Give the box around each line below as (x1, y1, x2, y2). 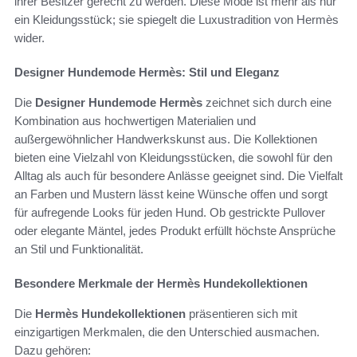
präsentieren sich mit (186, 306, 297, 320)
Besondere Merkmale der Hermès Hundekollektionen (14, 276, 308, 290)
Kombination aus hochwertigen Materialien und (14, 113, 256, 127)
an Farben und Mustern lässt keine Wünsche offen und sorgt (14, 186, 328, 201)
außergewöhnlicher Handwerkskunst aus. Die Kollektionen (14, 131, 317, 146)
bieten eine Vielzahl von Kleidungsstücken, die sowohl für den (14, 150, 332, 164)
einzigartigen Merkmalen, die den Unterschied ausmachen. (14, 324, 320, 339)
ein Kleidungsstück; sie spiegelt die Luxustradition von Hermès (14, 12, 339, 26)
